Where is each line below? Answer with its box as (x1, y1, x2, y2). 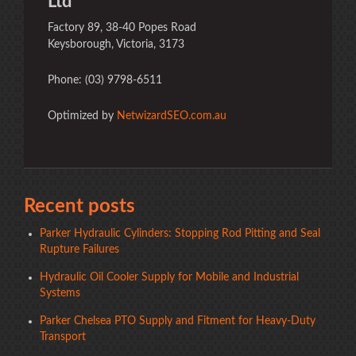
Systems (40, 288, 80, 299)
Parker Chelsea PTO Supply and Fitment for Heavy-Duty (40, 315, 315, 327)
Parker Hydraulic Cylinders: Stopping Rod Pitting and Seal (40, 228, 320, 239)
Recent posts (24, 197, 135, 216)
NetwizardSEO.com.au (117, 110, 226, 122)
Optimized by (48, 110, 117, 122)
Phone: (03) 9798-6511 (48, 75, 162, 86)
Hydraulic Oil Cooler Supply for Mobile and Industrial (40, 272, 299, 283)
